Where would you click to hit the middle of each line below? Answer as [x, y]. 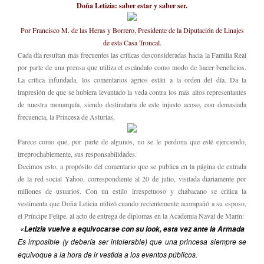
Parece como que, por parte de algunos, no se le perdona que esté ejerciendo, [132, 142]
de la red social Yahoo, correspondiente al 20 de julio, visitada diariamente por [132, 179]
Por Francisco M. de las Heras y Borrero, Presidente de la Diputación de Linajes [132, 30]
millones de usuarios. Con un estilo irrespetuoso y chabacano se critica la [132, 191]
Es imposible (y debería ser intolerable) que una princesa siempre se [132, 242]
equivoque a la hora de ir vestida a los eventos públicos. [108, 255]
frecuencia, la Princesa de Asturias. [66, 117]
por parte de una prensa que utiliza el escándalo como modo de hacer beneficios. [132, 67]
